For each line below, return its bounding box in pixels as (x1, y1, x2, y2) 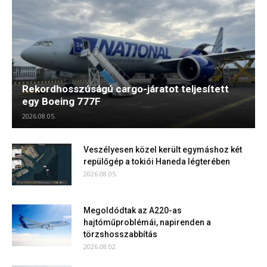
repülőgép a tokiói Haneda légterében (83, 157, 230, 167)
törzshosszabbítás (83, 229, 157, 240)
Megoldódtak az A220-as (83, 206, 182, 216)
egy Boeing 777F (22, 95, 101, 108)
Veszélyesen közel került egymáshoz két (83, 145, 242, 155)
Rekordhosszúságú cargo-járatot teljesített (22, 83, 229, 95)
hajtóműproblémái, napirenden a (83, 218, 211, 228)
